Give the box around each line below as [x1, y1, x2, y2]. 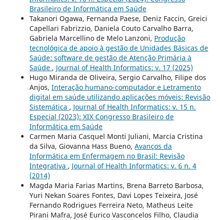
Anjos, [29, 82, 52, 92]
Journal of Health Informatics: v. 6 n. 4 [71, 161, 196, 170]
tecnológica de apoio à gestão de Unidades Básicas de [29, 43, 208, 53]
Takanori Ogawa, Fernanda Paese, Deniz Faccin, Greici [29, 13, 207, 23]
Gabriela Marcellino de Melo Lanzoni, [29, 33, 154, 43]
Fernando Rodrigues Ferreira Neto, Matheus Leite [29, 200, 193, 210]
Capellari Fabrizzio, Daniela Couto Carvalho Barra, [29, 23, 193, 33]
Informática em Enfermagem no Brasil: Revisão [29, 151, 185, 161]
